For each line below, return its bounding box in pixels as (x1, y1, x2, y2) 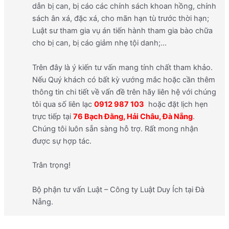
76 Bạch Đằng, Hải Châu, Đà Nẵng (73, 111, 193, 121)
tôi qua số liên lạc (32, 99, 94, 109)
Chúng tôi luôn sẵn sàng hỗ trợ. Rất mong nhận (32, 124, 198, 133)
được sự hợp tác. (32, 136, 91, 146)
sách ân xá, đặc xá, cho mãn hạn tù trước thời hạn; (32, 14, 209, 24)
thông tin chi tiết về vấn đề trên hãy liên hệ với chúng (32, 87, 216, 97)
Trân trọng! (32, 161, 71, 170)
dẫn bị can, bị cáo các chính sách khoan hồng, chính (32, 2, 216, 11)
